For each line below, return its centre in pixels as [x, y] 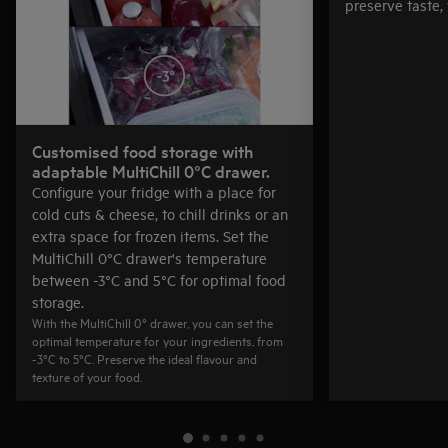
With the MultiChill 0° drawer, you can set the [152, 322]
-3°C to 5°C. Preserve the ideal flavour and [144, 358]
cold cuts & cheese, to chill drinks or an [160, 213]
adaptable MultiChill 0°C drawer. [151, 170]
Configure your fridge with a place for [154, 191]
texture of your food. [87, 376]
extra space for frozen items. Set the [150, 235]
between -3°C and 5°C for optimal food [159, 279]
